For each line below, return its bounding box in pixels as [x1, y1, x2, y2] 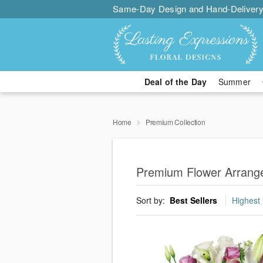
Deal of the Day [144, 76, 207, 87]
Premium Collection [145, 117, 205, 127]
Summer [218, 76, 251, 87]
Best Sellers [170, 194, 217, 207]
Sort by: [136, 194, 167, 207]
